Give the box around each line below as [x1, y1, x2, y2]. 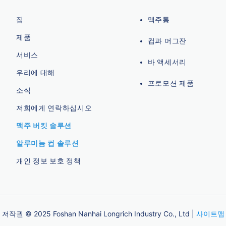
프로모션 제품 [147, 78, 194, 87]
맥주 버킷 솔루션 [16, 121, 72, 130]
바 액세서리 [147, 57, 187, 66]
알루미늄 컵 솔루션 [16, 138, 81, 147]
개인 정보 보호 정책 [16, 156, 81, 165]
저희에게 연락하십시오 [16, 103, 92, 112]
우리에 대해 [16, 68, 55, 77]
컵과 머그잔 [147, 36, 187, 45]
